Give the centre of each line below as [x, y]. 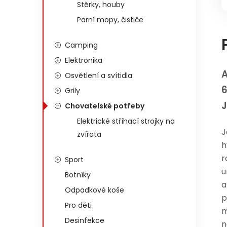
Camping [81, 45]
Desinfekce [85, 220]
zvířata [89, 134]
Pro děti [78, 205]
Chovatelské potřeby [105, 106]
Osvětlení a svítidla [99, 75]
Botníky [78, 175]
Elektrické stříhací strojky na [126, 121]
